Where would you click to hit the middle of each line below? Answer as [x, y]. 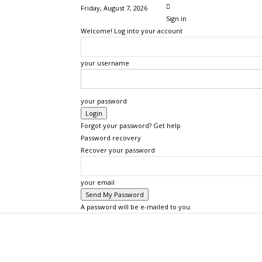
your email [98, 182]
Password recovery [111, 138]
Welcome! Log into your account [132, 31]
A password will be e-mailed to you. [136, 207]
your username [105, 63]
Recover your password [118, 150]
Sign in [176, 18]
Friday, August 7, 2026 [114, 8]
